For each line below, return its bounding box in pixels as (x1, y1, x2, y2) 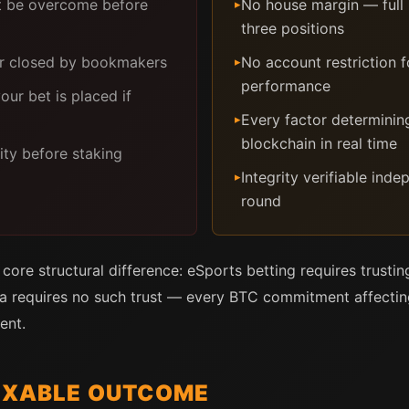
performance (241, 77, 330, 95)
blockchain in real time (241, 134, 397, 152)
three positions (241, 19, 344, 37)
